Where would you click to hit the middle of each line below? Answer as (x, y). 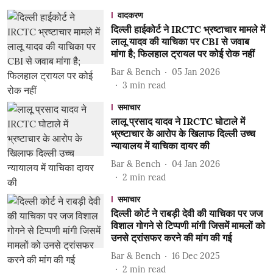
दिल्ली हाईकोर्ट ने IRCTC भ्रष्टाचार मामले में (188, 29)
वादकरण (130, 15)
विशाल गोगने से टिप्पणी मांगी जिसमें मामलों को (188, 225)
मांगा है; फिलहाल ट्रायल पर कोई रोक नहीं (183, 54)
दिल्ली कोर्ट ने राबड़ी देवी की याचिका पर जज (186, 213)
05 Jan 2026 (196, 72)
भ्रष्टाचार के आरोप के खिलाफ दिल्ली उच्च (183, 133)
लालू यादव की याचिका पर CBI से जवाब (180, 41)
